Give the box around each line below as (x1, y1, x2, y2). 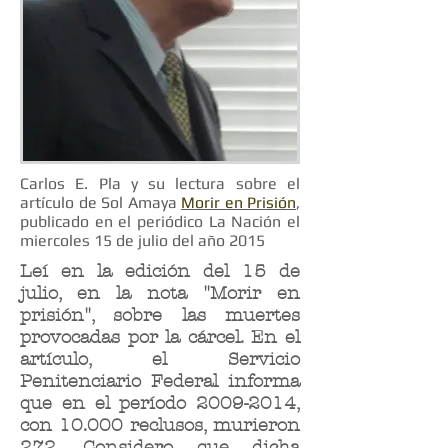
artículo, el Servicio (20, 349, 300, 370)
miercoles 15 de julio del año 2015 (20, 231, 265, 250)
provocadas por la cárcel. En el (20, 327, 300, 348)
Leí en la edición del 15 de (20, 261, 300, 282)
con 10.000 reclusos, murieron (20, 415, 300, 436)
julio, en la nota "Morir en (20, 283, 300, 304)
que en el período (20, 393, 196, 414)
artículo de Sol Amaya (20, 193, 181, 212)
